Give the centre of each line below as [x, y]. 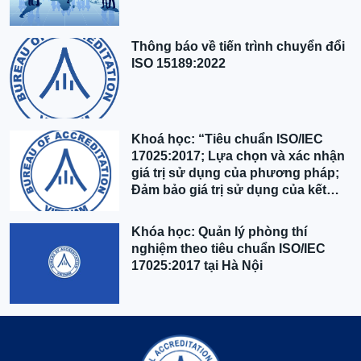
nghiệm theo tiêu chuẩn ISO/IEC [229, 249]
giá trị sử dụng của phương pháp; [236, 173]
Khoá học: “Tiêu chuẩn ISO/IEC [228, 139]
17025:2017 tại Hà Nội [197, 266]
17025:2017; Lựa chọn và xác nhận [239, 156]
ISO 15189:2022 [179, 64]
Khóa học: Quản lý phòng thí [220, 232]
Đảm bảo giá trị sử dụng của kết [229, 190]
